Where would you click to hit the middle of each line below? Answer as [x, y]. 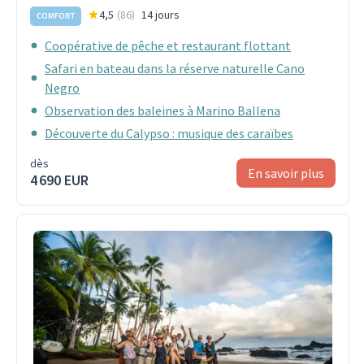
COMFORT [56, 16]
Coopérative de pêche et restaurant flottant [168, 45]
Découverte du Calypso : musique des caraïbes [169, 133]
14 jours [160, 14]
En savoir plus [286, 173]
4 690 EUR [59, 180]
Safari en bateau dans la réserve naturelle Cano [175, 68]
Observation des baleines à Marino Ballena [162, 110]
